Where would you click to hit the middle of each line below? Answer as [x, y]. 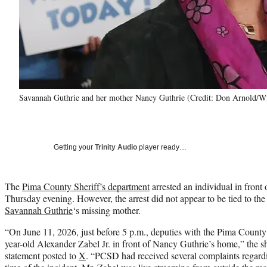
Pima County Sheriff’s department [86, 186]
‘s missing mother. [107, 210]
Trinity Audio [116, 147]
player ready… [162, 147]
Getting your [74, 147]
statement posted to [42, 255]
